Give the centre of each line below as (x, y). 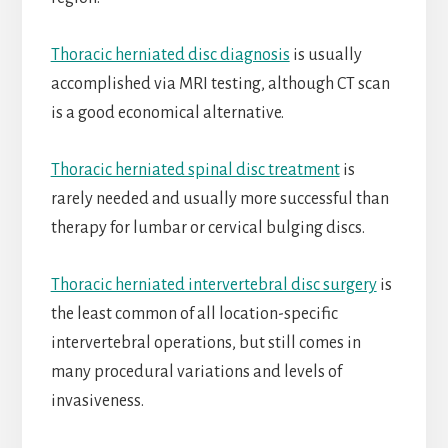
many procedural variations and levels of (196, 372)
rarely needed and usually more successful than (219, 199)
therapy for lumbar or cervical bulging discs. (207, 228)
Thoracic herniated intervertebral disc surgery (213, 285)
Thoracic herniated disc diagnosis (170, 55)
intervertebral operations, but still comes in (205, 343)
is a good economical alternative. (167, 113)
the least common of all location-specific (194, 314)
